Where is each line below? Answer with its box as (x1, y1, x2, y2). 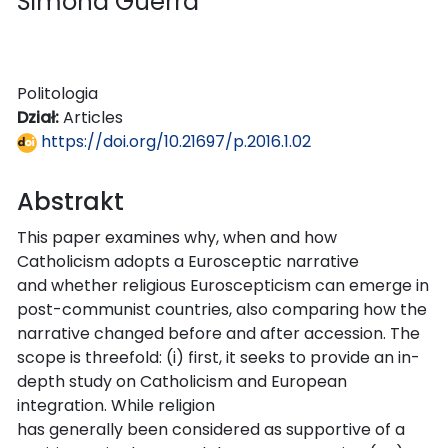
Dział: (17, 105, 63, 129)
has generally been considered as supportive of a (17, 417, 405, 441)
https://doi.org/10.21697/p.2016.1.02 (37, 129, 311, 153)
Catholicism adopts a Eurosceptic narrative (17, 249, 359, 273)
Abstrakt (17, 184, 124, 218)
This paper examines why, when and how (17, 225, 337, 249)
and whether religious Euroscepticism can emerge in (17, 273, 429, 297)
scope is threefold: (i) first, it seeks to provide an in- (17, 345, 420, 369)
